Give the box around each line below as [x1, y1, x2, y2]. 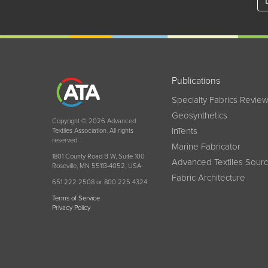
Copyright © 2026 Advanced [52, 117, 136, 125]
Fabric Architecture [172, 172, 245, 183]
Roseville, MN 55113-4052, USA [52, 162, 141, 170]
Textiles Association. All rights [52, 126, 133, 135]
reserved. [52, 136, 78, 144]
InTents [172, 125, 197, 136]
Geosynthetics [172, 109, 227, 121]
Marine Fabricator [172, 141, 240, 152]
